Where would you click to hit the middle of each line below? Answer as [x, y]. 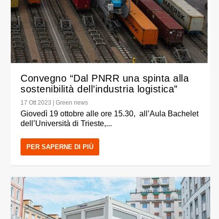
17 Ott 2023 [36, 102]
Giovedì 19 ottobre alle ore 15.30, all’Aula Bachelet [110, 113]
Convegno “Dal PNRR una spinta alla [105, 78]
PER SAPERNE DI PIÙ [60, 147]
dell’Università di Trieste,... [66, 123]
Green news [72, 102]
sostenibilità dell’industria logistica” [99, 89]
